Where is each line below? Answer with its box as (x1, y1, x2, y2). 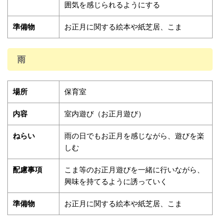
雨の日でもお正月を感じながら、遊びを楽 (64, 131, 204, 140)
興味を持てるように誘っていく (64, 177, 167, 186)
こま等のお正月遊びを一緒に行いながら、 (64, 165, 204, 174)
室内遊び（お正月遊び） (64, 109, 145, 118)
